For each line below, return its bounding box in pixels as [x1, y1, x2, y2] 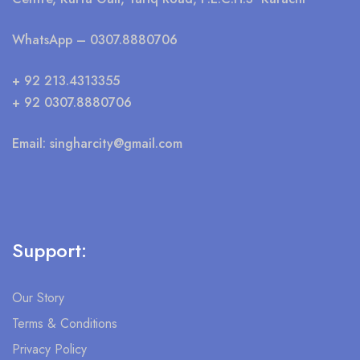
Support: [12, 236, 87, 265]
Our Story [12, 288, 64, 308]
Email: [12, 134, 50, 153]
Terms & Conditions [12, 314, 117, 333]
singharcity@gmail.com [50, 134, 182, 153]
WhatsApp [12, 31, 72, 50]
